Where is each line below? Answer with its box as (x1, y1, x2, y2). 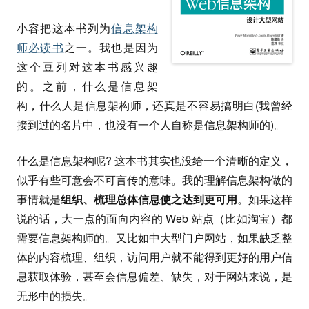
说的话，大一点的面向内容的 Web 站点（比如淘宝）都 (17, 210, 292, 226)
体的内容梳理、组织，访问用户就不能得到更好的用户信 (17, 249, 292, 265)
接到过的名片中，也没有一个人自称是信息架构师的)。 (17, 117, 285, 132)
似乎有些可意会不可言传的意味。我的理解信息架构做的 (17, 172, 292, 188)
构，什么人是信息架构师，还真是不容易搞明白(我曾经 (17, 97, 292, 113)
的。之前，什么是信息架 (17, 78, 158, 94)
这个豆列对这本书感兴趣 (17, 59, 158, 74)
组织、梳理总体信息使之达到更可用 (61, 191, 237, 207)
